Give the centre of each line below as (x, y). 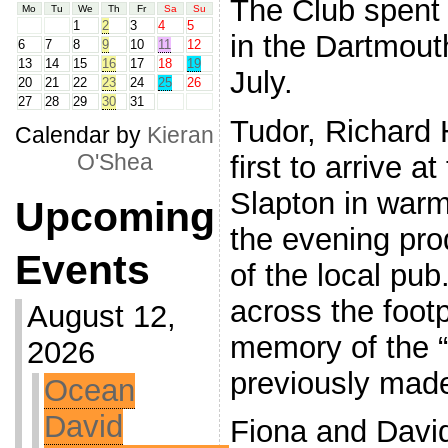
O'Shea (114, 162)
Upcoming (114, 217)
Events (82, 270)
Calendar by (81, 135)
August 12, (101, 316)
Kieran (181, 135)
